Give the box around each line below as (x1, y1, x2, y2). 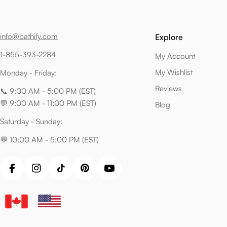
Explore (155, 31, 183, 42)
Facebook (11, 168, 45, 178)
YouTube (108, 168, 137, 178)
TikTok (60, 168, 81, 178)
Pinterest (84, 168, 113, 178)
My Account (155, 51, 195, 61)
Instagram (35, 168, 69, 178)
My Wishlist (155, 67, 193, 77)
